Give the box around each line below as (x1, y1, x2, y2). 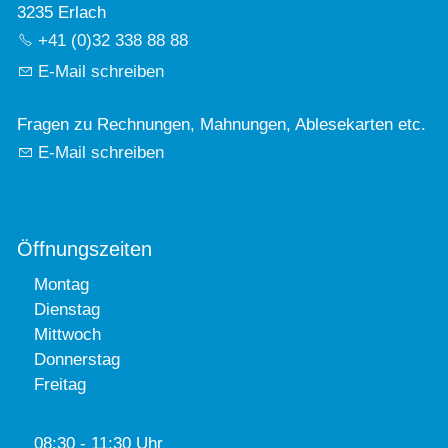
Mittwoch (34, 325, 101, 345)
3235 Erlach (17, 3, 106, 23)
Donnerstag (34, 350, 120, 370)
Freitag (34, 375, 86, 395)
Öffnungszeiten (17, 238, 152, 261)
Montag (34, 275, 89, 295)
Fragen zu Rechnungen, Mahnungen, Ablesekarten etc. (17, 115, 426, 135)
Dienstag (34, 300, 100, 320)
